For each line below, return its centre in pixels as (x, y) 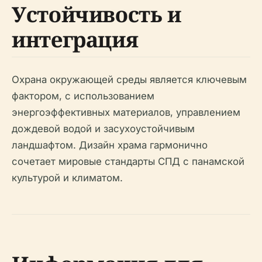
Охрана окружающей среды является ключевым (129, 80)
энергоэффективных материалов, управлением (126, 112)
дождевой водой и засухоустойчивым (103, 129)
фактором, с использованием (83, 96)
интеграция (75, 39)
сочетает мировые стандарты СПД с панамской (128, 161)
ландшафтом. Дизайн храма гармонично (110, 145)
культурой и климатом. (67, 178)
